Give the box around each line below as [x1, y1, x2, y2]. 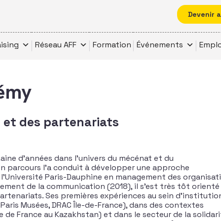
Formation [93, 39, 131, 50]
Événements [137, 39, 183, 50]
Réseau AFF [35, 39, 76, 50]
